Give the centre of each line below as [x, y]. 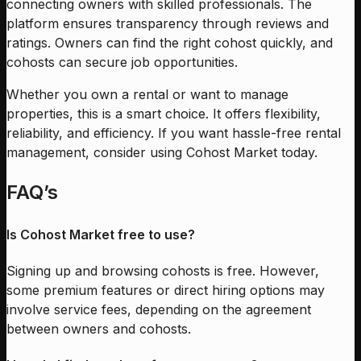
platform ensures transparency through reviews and [168, 24]
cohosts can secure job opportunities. [124, 62]
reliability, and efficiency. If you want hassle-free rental [174, 133]
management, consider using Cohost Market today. [162, 153]
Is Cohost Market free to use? [101, 234]
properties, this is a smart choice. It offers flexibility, [164, 114]
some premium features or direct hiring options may [166, 290]
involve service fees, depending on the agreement [159, 309]
